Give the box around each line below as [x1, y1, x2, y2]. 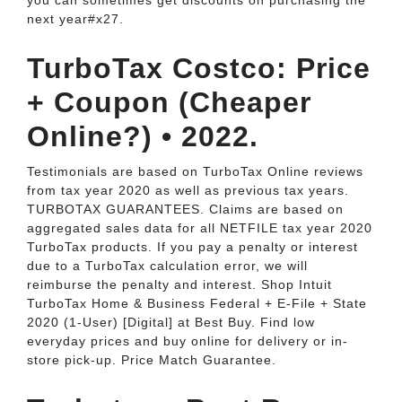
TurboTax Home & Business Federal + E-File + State [27, 296, 367, 310]
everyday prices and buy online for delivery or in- [27, 334, 348, 348]
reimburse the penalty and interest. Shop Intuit [27, 277, 332, 292]
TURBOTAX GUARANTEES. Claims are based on [27, 202, 344, 216]
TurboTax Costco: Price [27, 52, 371, 84]
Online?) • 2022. [27, 120, 258, 153]
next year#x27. [27, 12, 124, 26]
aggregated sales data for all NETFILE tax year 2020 [27, 221, 372, 235]
